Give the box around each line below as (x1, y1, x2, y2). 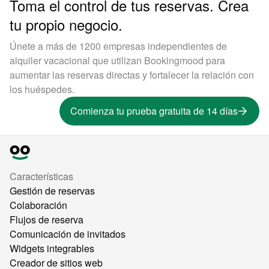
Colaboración (10, 198, 67, 212)
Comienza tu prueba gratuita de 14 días (70, 104, 238, 118)
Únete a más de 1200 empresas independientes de (10, 39, 227, 53)
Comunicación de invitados (10, 227, 125, 241)
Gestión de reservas (10, 184, 95, 198)
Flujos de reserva (10, 213, 83, 226)
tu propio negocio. (10, 14, 122, 35)
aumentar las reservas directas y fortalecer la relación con (10, 68, 254, 82)
